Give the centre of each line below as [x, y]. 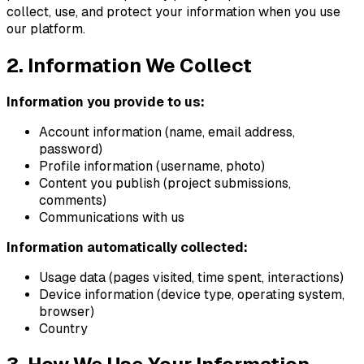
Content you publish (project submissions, [165, 183]
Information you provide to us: [106, 102]
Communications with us [112, 217]
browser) [67, 311]
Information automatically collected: [127, 247]
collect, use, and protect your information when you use [173, 11]
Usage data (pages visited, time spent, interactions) [191, 277]
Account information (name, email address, [167, 132]
